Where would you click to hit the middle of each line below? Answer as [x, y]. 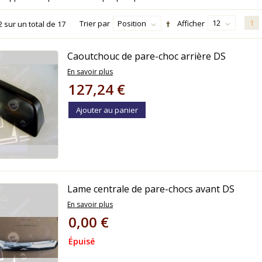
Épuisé [82, 241]
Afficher [191, 23]
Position [132, 23]
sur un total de [30, 24]
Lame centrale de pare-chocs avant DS [151, 189]
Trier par [95, 23]
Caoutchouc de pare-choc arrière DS [146, 56]
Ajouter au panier [107, 110]
